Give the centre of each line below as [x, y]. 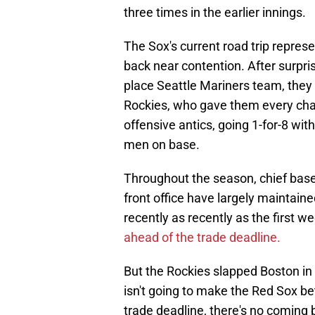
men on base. [162, 145]
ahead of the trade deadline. [202, 238]
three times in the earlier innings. [215, 13]
